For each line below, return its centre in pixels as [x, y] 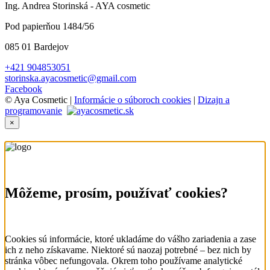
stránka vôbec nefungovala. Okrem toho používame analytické [124, 260]
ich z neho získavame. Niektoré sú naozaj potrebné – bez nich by [128, 250]
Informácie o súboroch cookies [133, 99]
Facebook [24, 89]
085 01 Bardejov [37, 46]
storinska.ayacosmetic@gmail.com [71, 78]
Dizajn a [214, 99]
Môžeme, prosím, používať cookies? [116, 193]
